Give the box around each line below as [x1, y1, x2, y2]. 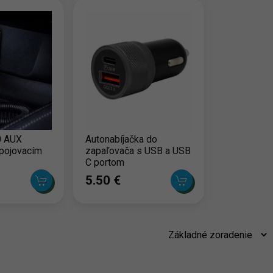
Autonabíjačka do [85, 133, 157, 145]
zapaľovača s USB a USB [85, 144, 191, 157]
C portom [85, 156, 124, 168]
